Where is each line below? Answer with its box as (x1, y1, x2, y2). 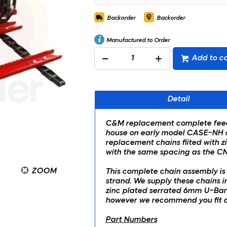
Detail (167, 95, 190, 103)
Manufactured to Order (104, 37, 170, 44)
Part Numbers (105, 216, 157, 224)
